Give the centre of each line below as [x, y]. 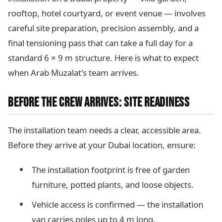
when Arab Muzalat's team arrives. [74, 73]
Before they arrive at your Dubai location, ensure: [102, 145]
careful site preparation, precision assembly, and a [103, 28]
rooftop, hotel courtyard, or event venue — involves [107, 13]
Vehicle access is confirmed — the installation [117, 205]
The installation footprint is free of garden [111, 170]
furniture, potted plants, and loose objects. [113, 185]
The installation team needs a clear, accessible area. [105, 130]
